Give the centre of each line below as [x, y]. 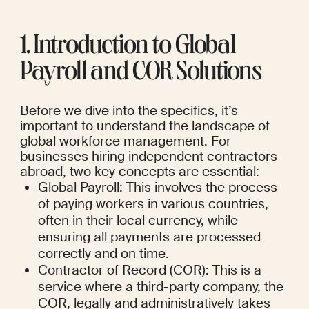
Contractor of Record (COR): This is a [150, 270]
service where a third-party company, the [161, 287]
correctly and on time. [104, 254]
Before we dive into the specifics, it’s [129, 111]
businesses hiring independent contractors [148, 157]
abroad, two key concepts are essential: [139, 172]
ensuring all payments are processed [150, 237]
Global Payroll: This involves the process [158, 188]
